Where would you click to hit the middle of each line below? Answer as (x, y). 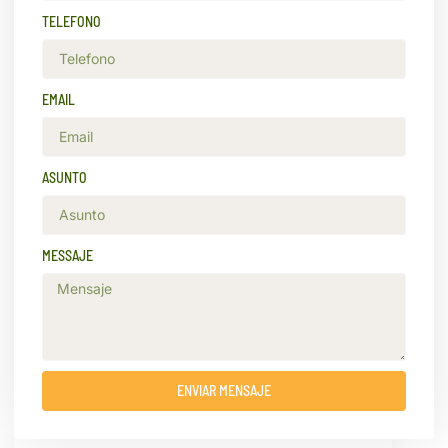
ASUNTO (64, 177)
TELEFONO (71, 21)
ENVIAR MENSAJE (224, 390)
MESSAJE (67, 255)
